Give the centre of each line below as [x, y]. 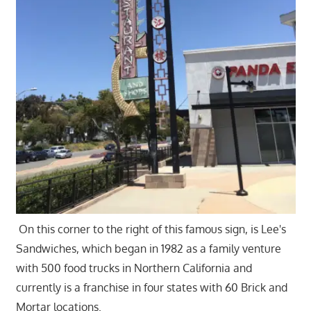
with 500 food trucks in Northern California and [134, 268]
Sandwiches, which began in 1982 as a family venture [148, 248]
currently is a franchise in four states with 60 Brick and [151, 287]
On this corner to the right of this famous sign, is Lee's [151, 229]
